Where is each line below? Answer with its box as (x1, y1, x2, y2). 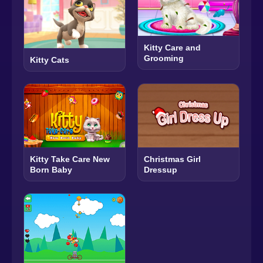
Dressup (144, 164, 177, 174)
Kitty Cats (30, 55, 69, 65)
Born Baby (30, 164, 72, 174)
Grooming (144, 53, 184, 63)
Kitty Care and (144, 42, 201, 52)
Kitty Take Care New (30, 154, 110, 164)
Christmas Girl (144, 154, 201, 164)
